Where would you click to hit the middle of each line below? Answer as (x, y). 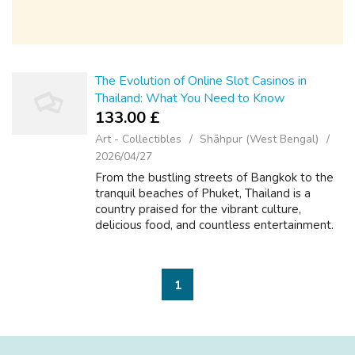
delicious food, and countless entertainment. (214, 225)
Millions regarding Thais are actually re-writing (219, 241)
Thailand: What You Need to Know (190, 98)
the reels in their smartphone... (177, 257)
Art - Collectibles (138, 139)
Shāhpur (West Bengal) (259, 139)
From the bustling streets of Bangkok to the (214, 177)
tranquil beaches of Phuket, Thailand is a (203, 193)
